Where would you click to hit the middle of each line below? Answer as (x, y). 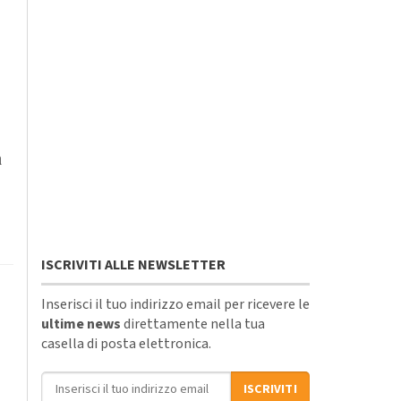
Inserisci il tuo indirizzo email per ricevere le (175, 304)
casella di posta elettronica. (126, 343)
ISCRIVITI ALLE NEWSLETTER (133, 264)
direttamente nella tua (193, 324)
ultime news (81, 324)
